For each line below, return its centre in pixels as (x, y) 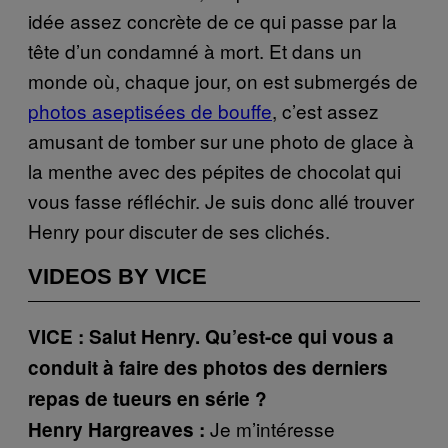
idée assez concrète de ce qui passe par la (212, 20)
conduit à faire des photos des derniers (208, 367)
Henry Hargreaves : (119, 429)
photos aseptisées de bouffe (150, 110)
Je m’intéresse (272, 428)
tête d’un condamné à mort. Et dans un (195, 50)
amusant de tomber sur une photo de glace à (221, 140)
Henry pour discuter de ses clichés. (179, 230)
